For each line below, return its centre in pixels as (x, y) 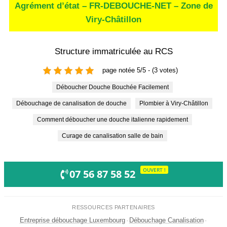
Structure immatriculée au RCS (113, 51)
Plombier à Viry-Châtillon (176, 103)
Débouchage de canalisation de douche (74, 103)
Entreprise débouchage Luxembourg (72, 221)
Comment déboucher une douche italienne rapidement (115, 119)
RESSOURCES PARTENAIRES (113, 207)
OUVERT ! (154, 170)
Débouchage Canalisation (166, 221)
